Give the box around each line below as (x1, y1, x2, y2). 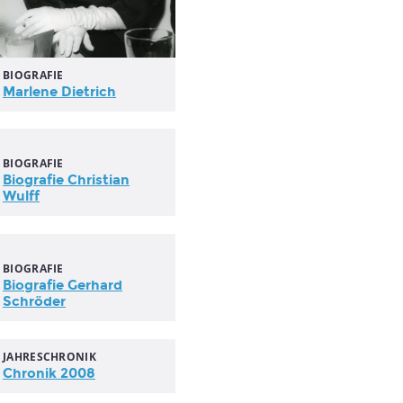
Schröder (3, 293, 66, 309)
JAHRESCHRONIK (3, 349, 96, 364)
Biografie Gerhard (3, 277, 122, 293)
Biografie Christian (3, 172, 130, 188)
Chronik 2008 (3, 365, 95, 381)
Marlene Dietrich (3, 83, 116, 100)
